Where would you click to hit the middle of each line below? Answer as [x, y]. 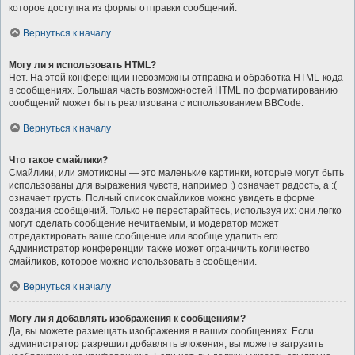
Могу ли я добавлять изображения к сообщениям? [127, 319]
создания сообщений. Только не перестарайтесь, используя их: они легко [175, 211]
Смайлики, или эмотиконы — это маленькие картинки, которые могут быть [176, 173]
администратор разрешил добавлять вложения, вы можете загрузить [166, 344]
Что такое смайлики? [58, 160]
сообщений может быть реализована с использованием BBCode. [156, 103]
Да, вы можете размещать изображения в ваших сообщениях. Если [161, 331]
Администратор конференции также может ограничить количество [159, 249]
